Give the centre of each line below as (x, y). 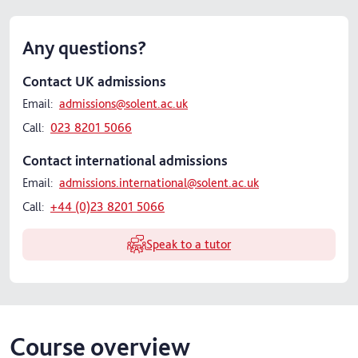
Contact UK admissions (94, 82)
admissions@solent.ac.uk (123, 104)
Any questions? (85, 48)
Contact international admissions (125, 161)
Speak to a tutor (188, 245)
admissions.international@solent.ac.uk (159, 183)
